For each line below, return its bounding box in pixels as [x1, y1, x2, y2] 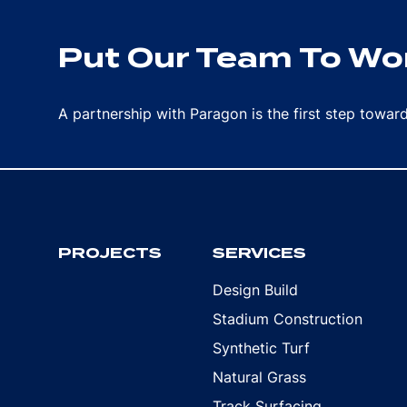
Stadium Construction [213, 310, 363, 328]
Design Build [213, 281, 299, 299]
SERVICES [213, 244, 307, 262]
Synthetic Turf [213, 339, 311, 357]
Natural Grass [213, 368, 307, 386]
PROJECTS [58, 244, 162, 262]
